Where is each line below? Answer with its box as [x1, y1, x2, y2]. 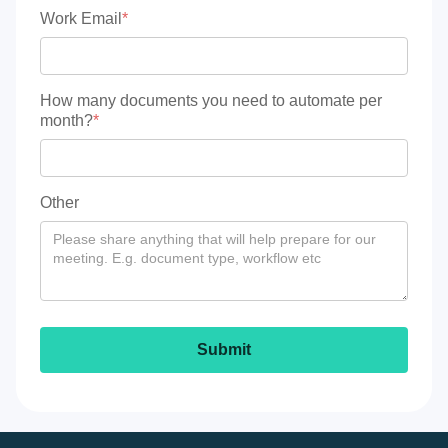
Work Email [40, 9, 122, 27]
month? [40, 111, 93, 129]
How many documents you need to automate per [40, 91, 382, 109]
